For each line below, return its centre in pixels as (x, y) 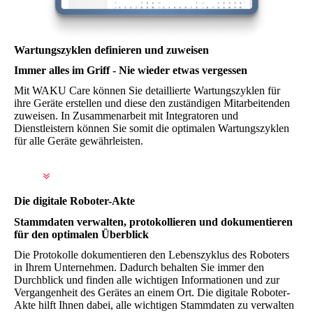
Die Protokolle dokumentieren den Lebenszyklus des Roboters (152, 254)
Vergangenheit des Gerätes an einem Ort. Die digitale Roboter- (152, 292)
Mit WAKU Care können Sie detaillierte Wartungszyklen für (147, 91)
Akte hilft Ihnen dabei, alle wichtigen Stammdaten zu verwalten (154, 305)
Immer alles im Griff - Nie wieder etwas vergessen (131, 70)
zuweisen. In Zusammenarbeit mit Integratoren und (126, 116)
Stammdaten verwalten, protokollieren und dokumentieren (153, 221)
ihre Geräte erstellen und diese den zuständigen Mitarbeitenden (152, 103)
